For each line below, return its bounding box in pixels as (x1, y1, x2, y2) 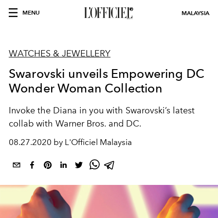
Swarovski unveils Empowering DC (9, 66, 204, 81)
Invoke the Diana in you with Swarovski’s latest (9, 105, 195, 116)
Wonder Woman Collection (9, 81, 163, 95)
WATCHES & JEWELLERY (9, 48, 110, 59)
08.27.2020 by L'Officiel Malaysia (9, 137, 132, 147)
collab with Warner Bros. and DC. (9, 118, 142, 129)
